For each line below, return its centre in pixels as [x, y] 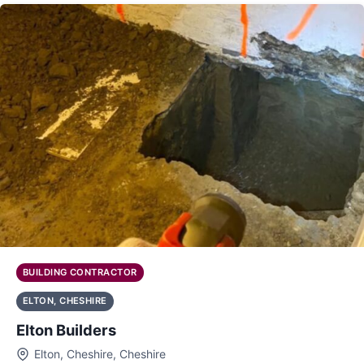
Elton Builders [66, 329]
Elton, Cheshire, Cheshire [100, 353]
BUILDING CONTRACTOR [80, 273]
